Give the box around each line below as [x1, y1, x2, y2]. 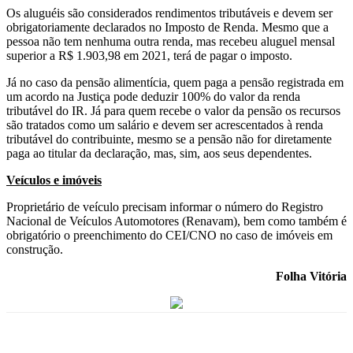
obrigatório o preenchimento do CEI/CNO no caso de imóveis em [6, 229, 333, 243]
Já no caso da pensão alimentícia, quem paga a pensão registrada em [6, 76, 344, 90]
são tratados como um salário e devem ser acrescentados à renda [6, 118, 323, 132]
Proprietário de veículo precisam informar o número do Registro [6, 200, 323, 214]
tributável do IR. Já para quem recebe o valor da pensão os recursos [6, 104, 340, 118]
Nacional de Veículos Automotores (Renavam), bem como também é [6, 214, 347, 229]
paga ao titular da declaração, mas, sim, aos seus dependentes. [6, 147, 312, 161]
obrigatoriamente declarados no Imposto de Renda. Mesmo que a [6, 20, 329, 35]
